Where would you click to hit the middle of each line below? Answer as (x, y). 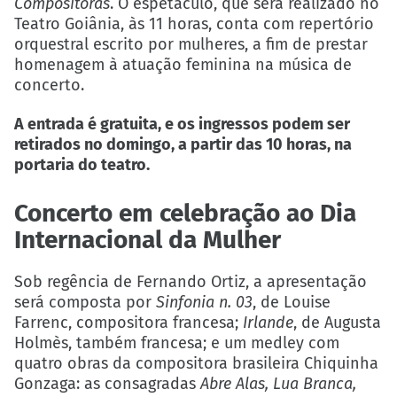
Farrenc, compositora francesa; (128, 323)
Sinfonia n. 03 (204, 303)
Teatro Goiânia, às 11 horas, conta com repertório (194, 24)
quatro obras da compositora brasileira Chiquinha (196, 364)
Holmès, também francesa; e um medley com (177, 343)
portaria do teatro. (82, 165)
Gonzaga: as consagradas (107, 384)
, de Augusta (337, 323)
